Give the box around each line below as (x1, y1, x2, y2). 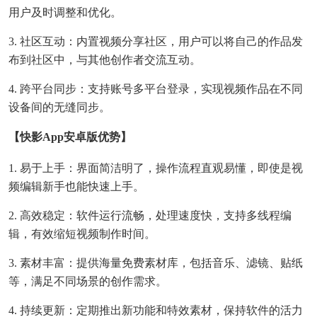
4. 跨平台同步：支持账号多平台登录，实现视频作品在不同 (8, 83, 303, 96)
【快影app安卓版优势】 (8, 131, 132, 144)
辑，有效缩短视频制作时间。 (8, 228, 156, 241)
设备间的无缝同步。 (8, 101, 110, 114)
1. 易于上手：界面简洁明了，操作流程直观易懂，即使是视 (8, 162, 303, 175)
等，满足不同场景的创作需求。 (8, 275, 167, 288)
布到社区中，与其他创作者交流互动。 (8, 54, 201, 67)
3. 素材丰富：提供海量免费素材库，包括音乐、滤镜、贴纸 (8, 257, 303, 270)
